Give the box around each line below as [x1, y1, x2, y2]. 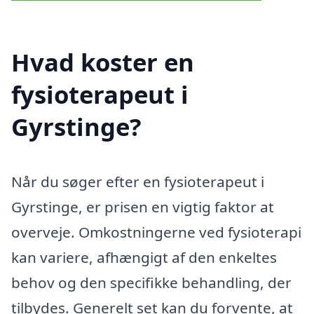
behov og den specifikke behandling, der [11, 272, 292, 292]
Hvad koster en [11, 45, 194, 78]
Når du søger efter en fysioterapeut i [11, 171, 264, 191]
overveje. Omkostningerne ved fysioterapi [11, 221, 301, 242]
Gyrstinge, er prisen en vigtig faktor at [11, 196, 274, 217]
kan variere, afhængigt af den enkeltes [11, 247, 277, 267]
